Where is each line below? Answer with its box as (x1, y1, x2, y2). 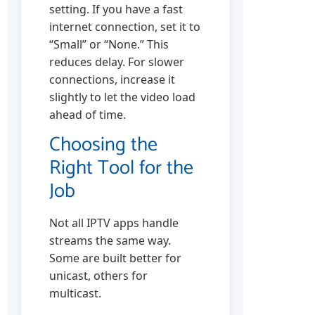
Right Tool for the (49, 152, 193, 185)
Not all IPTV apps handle (49, 215, 179, 231)
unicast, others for (49, 268, 148, 284)
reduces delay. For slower (49, 54, 184, 70)
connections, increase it (49, 72, 175, 88)
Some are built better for (49, 250, 181, 266)
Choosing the (49, 129, 157, 162)
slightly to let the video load (49, 89, 195, 105)
